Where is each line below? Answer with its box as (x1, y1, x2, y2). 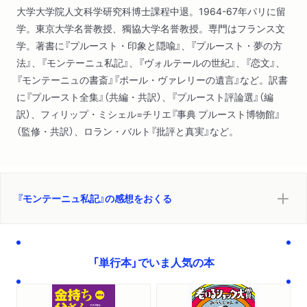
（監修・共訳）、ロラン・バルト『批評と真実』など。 (16, 124, 238, 138)
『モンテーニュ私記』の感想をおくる (17, 191, 172, 206)
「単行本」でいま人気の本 (93, 254, 214, 271)
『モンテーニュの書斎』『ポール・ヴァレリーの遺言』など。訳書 (16, 73, 288, 87)
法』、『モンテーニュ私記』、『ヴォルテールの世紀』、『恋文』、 (16, 56, 285, 70)
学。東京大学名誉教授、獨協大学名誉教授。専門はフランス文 (16, 21, 285, 36)
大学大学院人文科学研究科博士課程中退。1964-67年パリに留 (16, 4, 286, 19)
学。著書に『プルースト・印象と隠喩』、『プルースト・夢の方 (16, 38, 282, 53)
